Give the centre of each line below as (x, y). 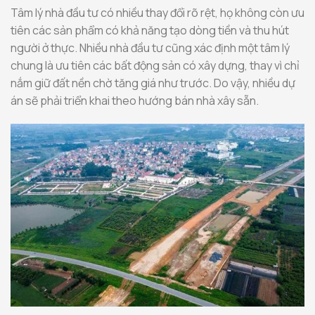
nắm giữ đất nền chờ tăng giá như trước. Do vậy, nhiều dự (153, 83)
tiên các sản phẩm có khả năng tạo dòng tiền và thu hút (150, 30)
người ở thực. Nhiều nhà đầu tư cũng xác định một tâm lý (150, 47)
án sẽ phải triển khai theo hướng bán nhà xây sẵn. (136, 100)
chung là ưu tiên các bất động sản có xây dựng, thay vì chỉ (155, 65)
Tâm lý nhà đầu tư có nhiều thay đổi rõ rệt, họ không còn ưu (157, 12)
